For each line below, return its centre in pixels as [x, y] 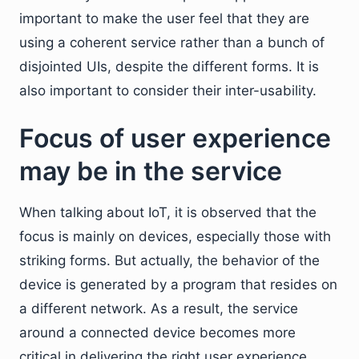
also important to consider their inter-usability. [168, 90]
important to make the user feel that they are [164, 18]
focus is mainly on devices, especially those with [175, 236]
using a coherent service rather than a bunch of [172, 42]
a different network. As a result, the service [159, 308]
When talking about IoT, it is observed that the [168, 212]
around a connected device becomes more [157, 332]
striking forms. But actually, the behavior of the [169, 260]
